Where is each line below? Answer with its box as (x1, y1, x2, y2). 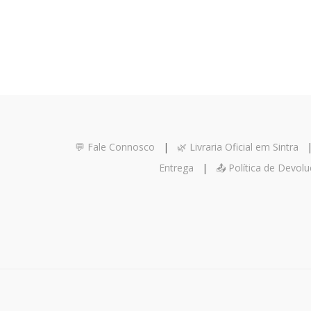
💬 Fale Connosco (75, 140, 155, 154)
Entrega (159, 161, 194, 175)
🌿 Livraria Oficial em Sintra (177, 140, 299, 154)
